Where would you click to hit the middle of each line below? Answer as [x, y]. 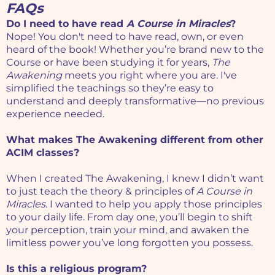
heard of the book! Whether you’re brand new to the [135, 50]
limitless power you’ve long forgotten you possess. [131, 243]
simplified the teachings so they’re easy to [110, 88]
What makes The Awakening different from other [135, 140]
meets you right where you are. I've [149, 76]
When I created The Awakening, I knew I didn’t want [135, 179]
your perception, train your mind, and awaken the [128, 230]
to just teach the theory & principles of [101, 192]
